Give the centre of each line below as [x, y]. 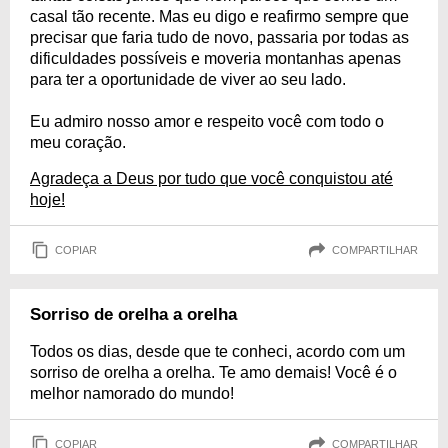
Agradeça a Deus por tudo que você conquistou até [211, 178]
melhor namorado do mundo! [132, 393]
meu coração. [78, 142]
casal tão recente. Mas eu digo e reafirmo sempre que [219, 16]
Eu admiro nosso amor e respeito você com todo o [207, 121]
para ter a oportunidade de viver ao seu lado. [188, 79]
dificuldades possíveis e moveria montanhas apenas [215, 58]
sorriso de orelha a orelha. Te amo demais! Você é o [213, 372]
